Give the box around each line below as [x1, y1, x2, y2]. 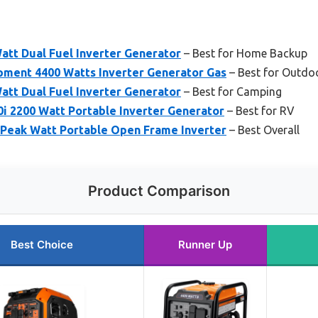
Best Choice [10, 238, 73, 252]
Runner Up [178, 238, 232, 252]
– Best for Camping [181, 85, 282, 99]
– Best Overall [226, 124, 300, 137]
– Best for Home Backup [181, 47, 307, 60]
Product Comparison [88, 182, 230, 200]
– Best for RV [224, 104, 295, 118]
